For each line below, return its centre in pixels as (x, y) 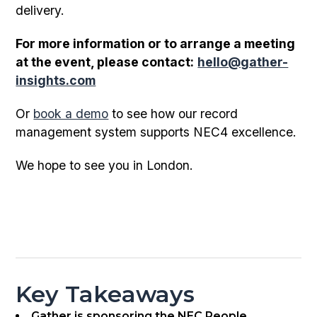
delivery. (40, 11)
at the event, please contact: (105, 62)
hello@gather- (243, 62)
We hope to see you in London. (105, 166)
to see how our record (173, 114)
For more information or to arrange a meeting (156, 44)
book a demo (71, 114)
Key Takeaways (105, 294)
